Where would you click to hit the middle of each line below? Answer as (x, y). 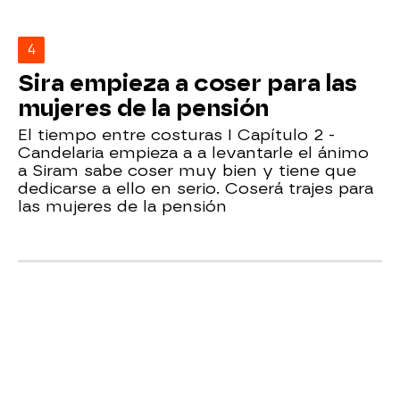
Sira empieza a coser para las (187, 83)
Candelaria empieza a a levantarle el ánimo (193, 152)
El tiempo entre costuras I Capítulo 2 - (176, 134)
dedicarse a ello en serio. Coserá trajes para (196, 187)
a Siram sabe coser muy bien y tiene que (187, 170)
